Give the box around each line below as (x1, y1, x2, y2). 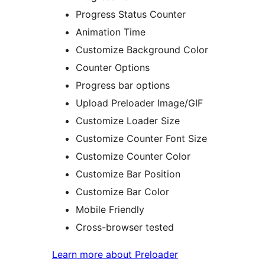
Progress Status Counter (76, 8, 186, 20)
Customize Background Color (76, 43, 208, 56)
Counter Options (76, 61, 150, 73)
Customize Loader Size (76, 114, 180, 127)
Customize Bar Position (76, 167, 180, 180)
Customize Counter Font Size (76, 132, 207, 144)
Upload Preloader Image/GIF (76, 96, 203, 109)
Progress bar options (76, 79, 170, 91)
